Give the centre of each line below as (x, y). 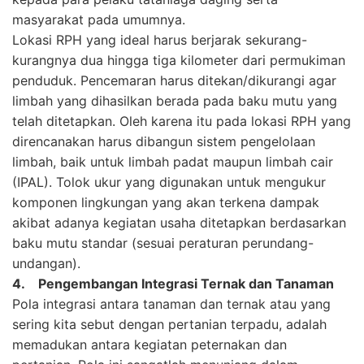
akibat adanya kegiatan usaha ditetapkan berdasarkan (179, 222)
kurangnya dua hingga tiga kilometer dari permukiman (179, 60)
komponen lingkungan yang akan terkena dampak (166, 202)
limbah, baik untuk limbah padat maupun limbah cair (173, 161)
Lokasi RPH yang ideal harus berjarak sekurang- (160, 39)
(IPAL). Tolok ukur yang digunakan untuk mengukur (169, 182)
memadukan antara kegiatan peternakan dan (149, 344)
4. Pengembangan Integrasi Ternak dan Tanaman (178, 283)
